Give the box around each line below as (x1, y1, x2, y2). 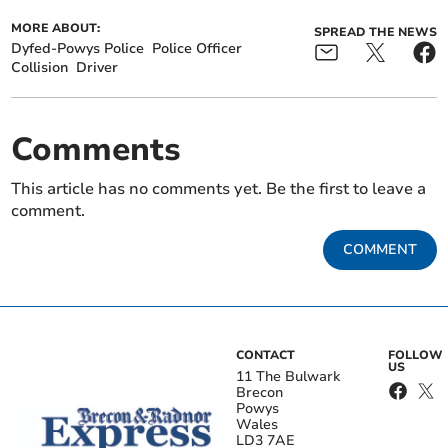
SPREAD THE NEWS (313, 24, 437, 41)
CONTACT (236, 347, 295, 364)
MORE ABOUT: (11, 20, 101, 37)
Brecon (236, 383, 283, 403)
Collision (11, 58, 69, 78)
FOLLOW (387, 347, 443, 364)
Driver (76, 58, 119, 78)
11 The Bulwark (236, 367, 340, 387)
